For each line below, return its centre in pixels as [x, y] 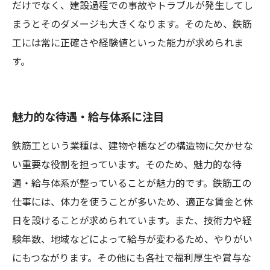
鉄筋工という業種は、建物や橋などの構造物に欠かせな [133, 147]
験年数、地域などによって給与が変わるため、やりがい [132, 240]
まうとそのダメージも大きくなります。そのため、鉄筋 [132, 25]
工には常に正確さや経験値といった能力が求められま [128, 44]
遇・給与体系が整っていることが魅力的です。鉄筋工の [132, 184]
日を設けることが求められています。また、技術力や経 [132, 221]
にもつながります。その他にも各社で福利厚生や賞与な [132, 259]
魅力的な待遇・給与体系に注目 [88, 118]
